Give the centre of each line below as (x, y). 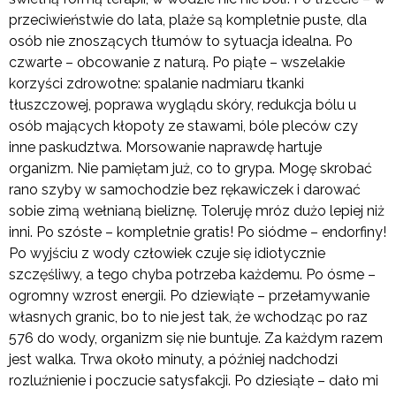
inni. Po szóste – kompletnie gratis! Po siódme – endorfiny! (198, 232)
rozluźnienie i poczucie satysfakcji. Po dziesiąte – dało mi (194, 381)
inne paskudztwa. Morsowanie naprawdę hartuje (165, 148)
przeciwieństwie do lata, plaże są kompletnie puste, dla (188, 20)
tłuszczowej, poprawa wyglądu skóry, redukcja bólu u (183, 105)
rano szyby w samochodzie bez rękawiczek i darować (185, 190)
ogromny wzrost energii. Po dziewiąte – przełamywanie (189, 296)
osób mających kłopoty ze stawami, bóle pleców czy (183, 126)
